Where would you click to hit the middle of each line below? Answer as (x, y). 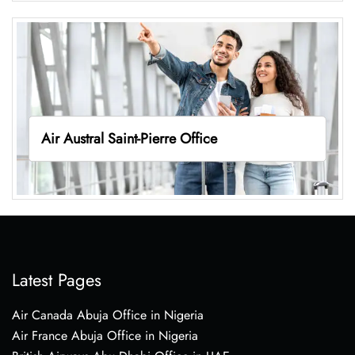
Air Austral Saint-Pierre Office (129, 138)
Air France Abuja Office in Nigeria (105, 335)
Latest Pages (57, 279)
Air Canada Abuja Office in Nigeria (108, 315)
